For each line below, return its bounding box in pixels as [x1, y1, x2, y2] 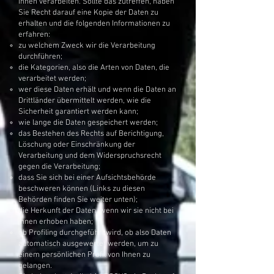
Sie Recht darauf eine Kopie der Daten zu [18, 8, 158, 18]
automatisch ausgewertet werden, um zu [18, 239, 158, 249]
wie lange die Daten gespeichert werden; [18, 118, 158, 128]
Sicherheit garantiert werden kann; [18, 107, 138, 117]
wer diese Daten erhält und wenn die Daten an [18, 85, 176, 95]
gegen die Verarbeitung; [18, 162, 100, 172]
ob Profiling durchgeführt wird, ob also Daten [18, 228, 171, 238]
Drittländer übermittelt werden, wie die [18, 96, 151, 106]
